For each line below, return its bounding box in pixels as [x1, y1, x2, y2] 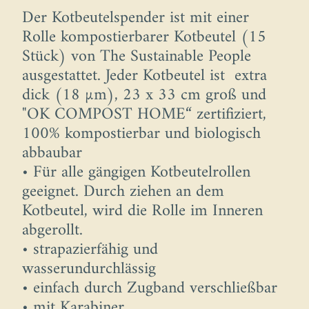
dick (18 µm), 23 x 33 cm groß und [22, 81, 266, 110]
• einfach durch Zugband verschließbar [22, 274, 277, 303]
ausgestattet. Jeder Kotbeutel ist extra [22, 61, 267, 91]
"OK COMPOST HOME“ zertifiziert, [22, 100, 266, 130]
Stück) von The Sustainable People [22, 42, 251, 72]
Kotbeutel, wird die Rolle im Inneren [22, 197, 263, 226]
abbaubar [22, 139, 82, 168]
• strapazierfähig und [22, 235, 158, 265]
